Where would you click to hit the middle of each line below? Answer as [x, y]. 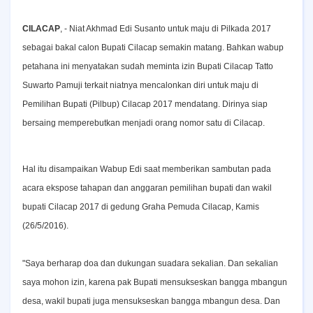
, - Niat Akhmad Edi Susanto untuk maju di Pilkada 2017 [166, 29]
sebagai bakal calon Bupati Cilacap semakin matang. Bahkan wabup [153, 48]
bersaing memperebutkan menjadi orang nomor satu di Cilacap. [144, 123]
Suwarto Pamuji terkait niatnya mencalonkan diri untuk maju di [140, 85]
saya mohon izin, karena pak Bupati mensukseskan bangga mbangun [155, 282]
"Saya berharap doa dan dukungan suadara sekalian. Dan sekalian [150, 263]
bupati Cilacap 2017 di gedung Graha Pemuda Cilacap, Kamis [141, 207]
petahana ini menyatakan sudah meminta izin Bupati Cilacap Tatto [148, 66]
